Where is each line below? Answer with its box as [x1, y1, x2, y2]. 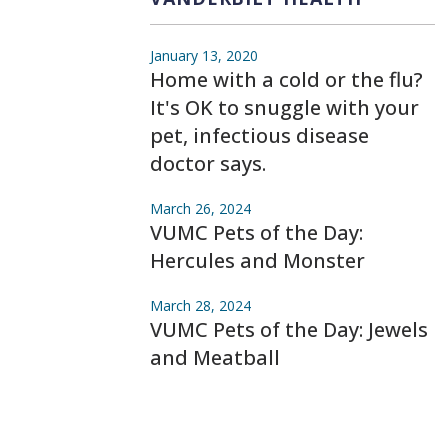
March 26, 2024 [150, 198, 251, 218]
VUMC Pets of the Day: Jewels [150, 315, 428, 343]
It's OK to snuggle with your [150, 93, 419, 121]
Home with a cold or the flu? [150, 65, 423, 93]
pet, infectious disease [150, 121, 369, 149]
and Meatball [150, 343, 280, 371]
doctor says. [150, 149, 266, 177]
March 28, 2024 [150, 295, 251, 315]
